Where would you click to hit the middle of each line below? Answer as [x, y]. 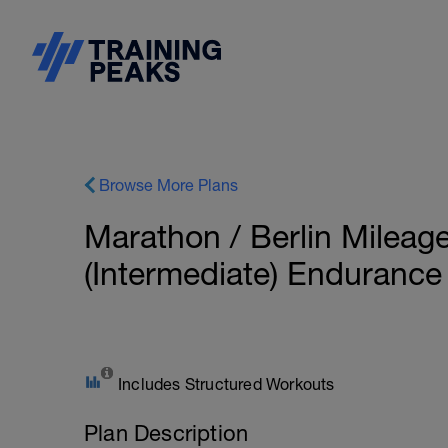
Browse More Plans [168, 185]
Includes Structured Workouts [226, 384]
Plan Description [166, 433]
